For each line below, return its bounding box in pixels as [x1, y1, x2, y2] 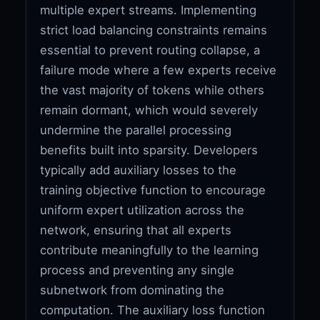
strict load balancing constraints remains [40, 22, 268, 37]
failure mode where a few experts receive [40, 62, 277, 77]
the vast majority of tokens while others [40, 82, 265, 97]
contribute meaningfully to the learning [40, 242, 259, 257]
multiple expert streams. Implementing [40, 2, 257, 17]
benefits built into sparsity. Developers [40, 142, 259, 157]
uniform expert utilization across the [40, 202, 245, 217]
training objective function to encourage [40, 182, 266, 197]
